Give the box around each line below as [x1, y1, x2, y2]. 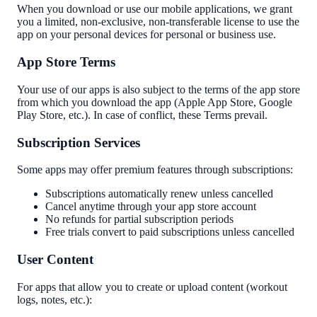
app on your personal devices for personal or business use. [17, 28, 276, 41]
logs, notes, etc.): [17, 293, 92, 306]
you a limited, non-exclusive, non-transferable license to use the [17, 16, 299, 28]
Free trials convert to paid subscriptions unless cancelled [45, 226, 294, 238]
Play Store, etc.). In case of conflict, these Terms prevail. [17, 108, 267, 121]
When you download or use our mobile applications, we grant [17, 3, 292, 16]
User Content [17, 252, 93, 267]
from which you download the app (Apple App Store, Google [17, 96, 292, 108]
